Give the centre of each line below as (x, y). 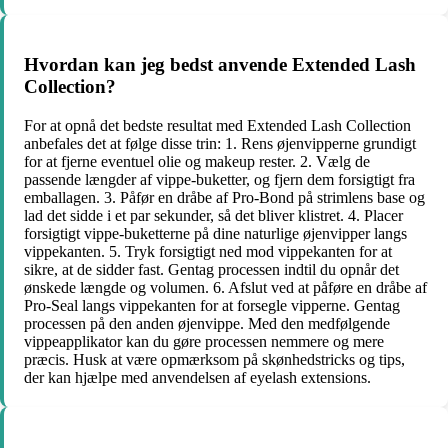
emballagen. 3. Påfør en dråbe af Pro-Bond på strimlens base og (224, 197)
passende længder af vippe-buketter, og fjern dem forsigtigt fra (219, 179)
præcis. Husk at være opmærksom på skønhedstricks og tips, (214, 359)
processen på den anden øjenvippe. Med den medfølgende (207, 323)
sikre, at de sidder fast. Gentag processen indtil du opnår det (211, 269)
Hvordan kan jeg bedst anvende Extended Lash (220, 65)
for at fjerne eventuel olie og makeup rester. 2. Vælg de (197, 161)
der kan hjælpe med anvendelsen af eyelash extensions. (197, 377)
